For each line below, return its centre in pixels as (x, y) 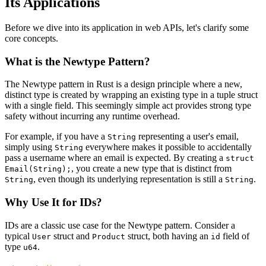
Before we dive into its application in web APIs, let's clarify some (127, 27)
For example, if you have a (56, 137)
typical (18, 236)
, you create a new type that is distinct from (151, 169)
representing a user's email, (187, 137)
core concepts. (31, 38)
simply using (30, 147)
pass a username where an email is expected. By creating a (115, 158)
